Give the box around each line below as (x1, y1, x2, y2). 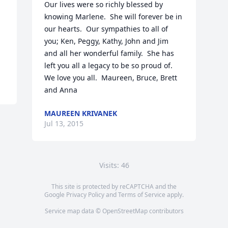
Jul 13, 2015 (44, 119, 84, 128)
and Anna (44, 85, 78, 95)
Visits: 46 (99, 160, 129, 170)
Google (44, 190, 66, 199)
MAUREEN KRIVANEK (44, 108, 118, 118)
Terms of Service (118, 190, 165, 199)
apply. (165, 190, 184, 199)
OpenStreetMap (102, 207, 148, 215)
